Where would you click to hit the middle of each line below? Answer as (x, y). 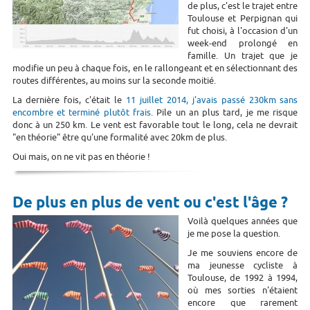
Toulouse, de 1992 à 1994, (243, 277)
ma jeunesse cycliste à (243, 265)
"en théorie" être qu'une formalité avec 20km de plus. (119, 137)
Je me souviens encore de (243, 253)
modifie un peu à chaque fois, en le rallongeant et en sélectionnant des (155, 68)
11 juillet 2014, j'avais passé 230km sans (212, 100)
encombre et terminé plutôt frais (81, 112)
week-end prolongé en (243, 43)
